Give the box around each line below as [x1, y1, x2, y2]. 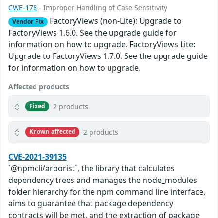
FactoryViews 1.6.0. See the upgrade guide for [8, 27, 177, 38]
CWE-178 [8, 2, 37, 12]
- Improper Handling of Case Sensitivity [37, 2, 167, 12]
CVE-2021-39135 [8, 151, 67, 162]
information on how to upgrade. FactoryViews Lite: [8, 38, 195, 50]
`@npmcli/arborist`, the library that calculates [8, 163, 175, 174]
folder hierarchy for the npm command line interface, [8, 186, 205, 197]
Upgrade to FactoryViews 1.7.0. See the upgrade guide [8, 50, 208, 61]
